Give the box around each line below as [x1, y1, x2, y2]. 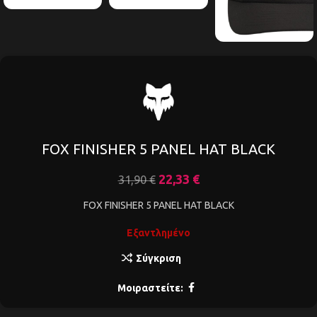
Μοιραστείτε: [117, 282, 183, 294]
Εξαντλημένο [127, 227, 190, 239]
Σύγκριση [135, 253, 181, 265]
